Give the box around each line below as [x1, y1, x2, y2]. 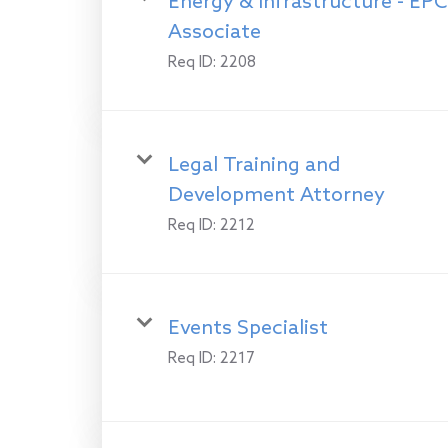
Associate [168, 20, 261, 45]
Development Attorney [168, 183, 385, 208]
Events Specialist [168, 316, 328, 341]
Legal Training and [168, 153, 340, 178]
